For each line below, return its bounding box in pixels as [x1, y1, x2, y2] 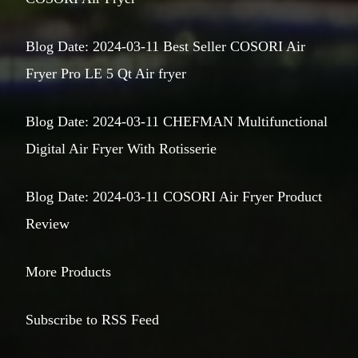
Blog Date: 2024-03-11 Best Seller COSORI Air [26, 38, 305, 54]
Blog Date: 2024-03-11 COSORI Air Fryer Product [26, 188, 322, 205]
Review [26, 215, 70, 232]
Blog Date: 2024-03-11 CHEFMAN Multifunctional [26, 113, 328, 129]
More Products [26, 263, 111, 280]
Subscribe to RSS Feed [26, 311, 159, 328]
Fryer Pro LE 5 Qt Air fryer [26, 65, 186, 82]
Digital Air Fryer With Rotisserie [26, 140, 217, 157]
